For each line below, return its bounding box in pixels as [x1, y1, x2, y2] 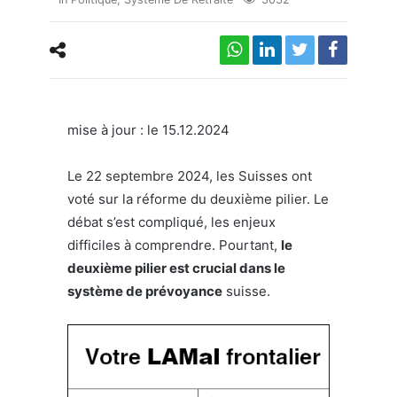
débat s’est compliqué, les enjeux [67, 213, 276, 230]
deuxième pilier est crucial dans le [67, 259, 285, 276]
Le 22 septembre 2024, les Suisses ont [67, 167, 312, 184]
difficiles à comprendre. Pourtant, [67, 236, 281, 253]
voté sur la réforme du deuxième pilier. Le [67, 190, 329, 207]
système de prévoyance [67, 282, 222, 300]
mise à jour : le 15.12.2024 [67, 121, 230, 138]
